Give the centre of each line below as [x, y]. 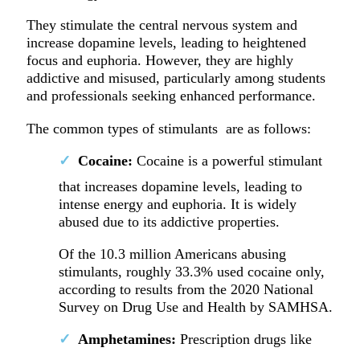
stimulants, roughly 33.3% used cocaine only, [191, 272]
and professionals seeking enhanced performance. [173, 96]
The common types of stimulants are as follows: [168, 128]
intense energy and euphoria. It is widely [177, 204]
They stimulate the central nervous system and [162, 25]
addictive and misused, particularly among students [176, 78]
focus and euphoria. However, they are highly [160, 61]
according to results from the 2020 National [186, 290]
